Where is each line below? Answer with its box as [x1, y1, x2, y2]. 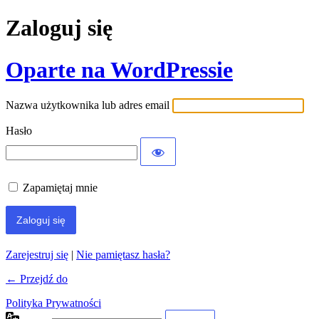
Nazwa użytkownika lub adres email [6, 99, 169, 112]
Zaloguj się [6, 15, 113, 41]
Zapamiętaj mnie [23, 182, 98, 194]
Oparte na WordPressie [6, 56, 233, 83]
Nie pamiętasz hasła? [76, 249, 170, 261]
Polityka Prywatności [6, 297, 101, 310]
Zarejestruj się [6, 249, 68, 261]
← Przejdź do [6, 273, 68, 286]
